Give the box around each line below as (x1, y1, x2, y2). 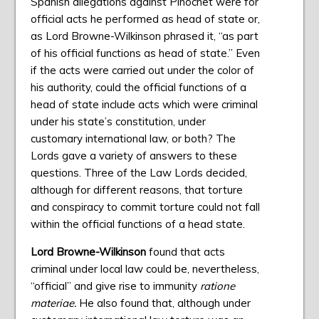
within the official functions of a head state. (30, 217, 245, 231)
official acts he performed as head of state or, (30, 12, 260, 26)
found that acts (148, 245, 225, 259)
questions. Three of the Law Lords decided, (30, 166, 247, 180)
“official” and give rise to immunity (30, 279, 200, 293)
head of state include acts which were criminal (30, 98, 258, 112)
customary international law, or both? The (30, 132, 236, 146)
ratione (199, 279, 235, 293)
